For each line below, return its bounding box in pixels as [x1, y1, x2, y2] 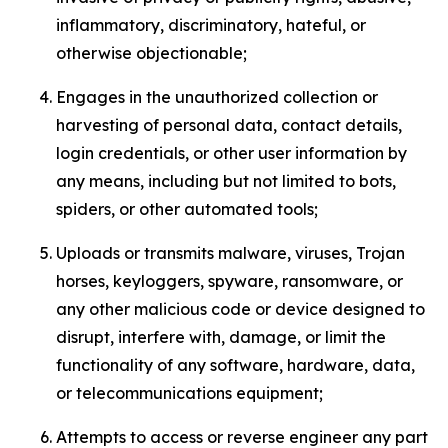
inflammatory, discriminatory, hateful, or [56, 15, 366, 35]
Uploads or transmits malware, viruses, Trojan [56, 243, 405, 263]
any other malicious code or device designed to [56, 299, 425, 319]
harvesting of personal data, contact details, [56, 115, 402, 135]
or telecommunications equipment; [56, 383, 323, 403]
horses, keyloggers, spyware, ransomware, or [56, 271, 403, 291]
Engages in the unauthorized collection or [56, 87, 378, 107]
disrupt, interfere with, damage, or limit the [56, 327, 386, 347]
